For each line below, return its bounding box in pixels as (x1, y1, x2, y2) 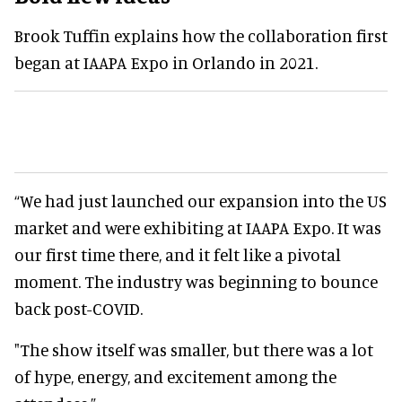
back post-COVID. (14, 297, 143, 319)
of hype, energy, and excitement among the (14, 365, 336, 387)
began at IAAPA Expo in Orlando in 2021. (14, 51, 318, 73)
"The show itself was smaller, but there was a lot (14, 338, 373, 360)
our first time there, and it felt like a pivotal (14, 243, 341, 265)
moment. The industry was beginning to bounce (14, 270, 378, 292)
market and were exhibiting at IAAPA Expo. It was (14, 216, 381, 238)
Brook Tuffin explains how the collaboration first (14, 24, 388, 46)
